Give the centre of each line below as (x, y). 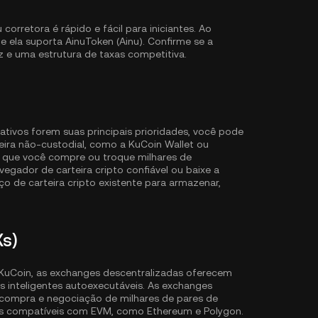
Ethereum (170, 311)
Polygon (223, 311)
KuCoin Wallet (161, 144)
